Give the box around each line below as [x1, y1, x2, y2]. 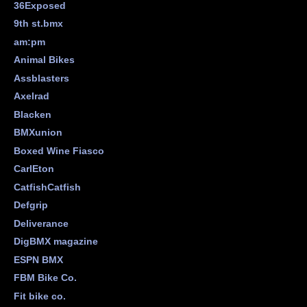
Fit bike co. [13, 290, 66, 302]
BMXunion [13, 127, 62, 138]
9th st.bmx [13, 18, 63, 29]
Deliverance [13, 217, 69, 229]
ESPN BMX [13, 254, 63, 265]
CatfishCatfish [13, 181, 81, 193]
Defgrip [13, 199, 48, 211]
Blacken [13, 108, 51, 120]
